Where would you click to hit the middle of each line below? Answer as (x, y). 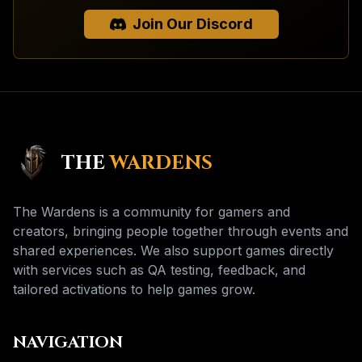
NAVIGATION (68, 342)
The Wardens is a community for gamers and (152, 212)
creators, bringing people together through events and (181, 231)
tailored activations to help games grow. (134, 289)
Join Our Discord (192, 24)
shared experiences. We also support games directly (173, 250)
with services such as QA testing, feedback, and (159, 270)
